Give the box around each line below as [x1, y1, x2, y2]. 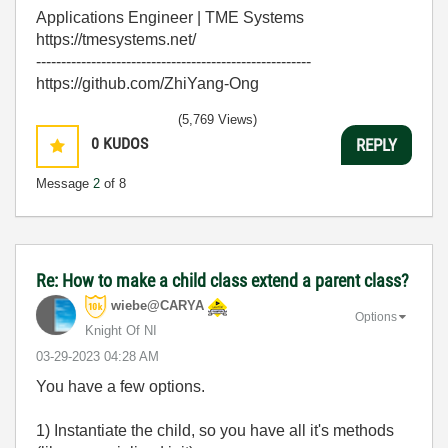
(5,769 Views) [178, 112, 257, 127]
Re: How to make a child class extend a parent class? [36, 270, 409, 291]
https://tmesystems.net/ [36, 31, 196, 48]
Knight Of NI [85, 323, 157, 338]
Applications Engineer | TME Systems [36, 9, 304, 26]
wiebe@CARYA [111, 298, 204, 314]
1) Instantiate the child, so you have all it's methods [36, 422, 394, 439]
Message [36, 176, 93, 191]
